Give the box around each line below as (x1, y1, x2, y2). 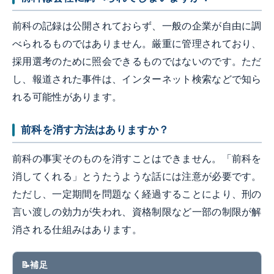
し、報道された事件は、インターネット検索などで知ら (12, 73, 262, 86)
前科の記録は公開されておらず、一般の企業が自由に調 (12, 20, 262, 32)
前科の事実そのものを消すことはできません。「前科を (12, 152, 262, 165)
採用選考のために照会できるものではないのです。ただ (12, 56, 262, 68)
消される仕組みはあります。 (12, 223, 143, 235)
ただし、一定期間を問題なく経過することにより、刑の (12, 188, 262, 200)
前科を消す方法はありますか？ (21, 124, 169, 136)
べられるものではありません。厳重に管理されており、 (12, 38, 262, 50)
